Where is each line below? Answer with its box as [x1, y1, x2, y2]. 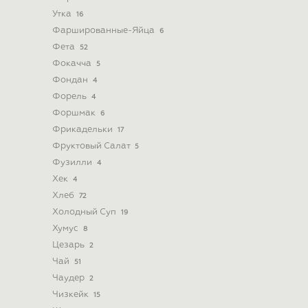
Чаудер [52, 274, 87, 283]
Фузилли [52, 158, 94, 167]
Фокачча [52, 59, 93, 68]
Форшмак [52, 109, 98, 118]
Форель [52, 92, 89, 101]
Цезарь [52, 241, 87, 250]
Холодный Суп [52, 208, 118, 217]
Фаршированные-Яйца [52, 26, 157, 35]
